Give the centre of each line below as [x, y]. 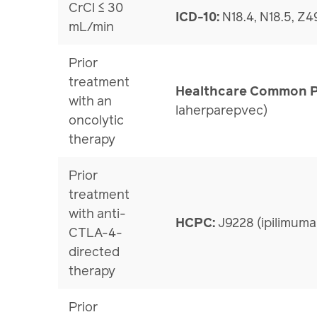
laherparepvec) [222, 110]
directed [94, 252]
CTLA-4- [96, 233]
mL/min [92, 27]
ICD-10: [199, 17]
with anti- [98, 214]
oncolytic [97, 120]
